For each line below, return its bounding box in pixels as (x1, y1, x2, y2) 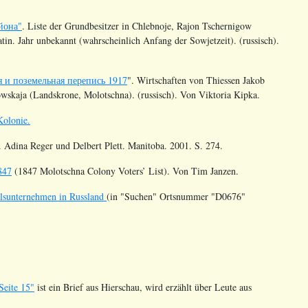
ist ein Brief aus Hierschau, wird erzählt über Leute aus (34, 280, 252, 294)
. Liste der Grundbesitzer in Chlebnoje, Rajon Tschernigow (22, 19, 252, 32)
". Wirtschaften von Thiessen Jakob (127, 73, 265, 87)
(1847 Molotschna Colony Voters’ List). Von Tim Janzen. (12, 164, 239, 177)
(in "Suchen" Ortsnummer (107, 189, 211, 203)
